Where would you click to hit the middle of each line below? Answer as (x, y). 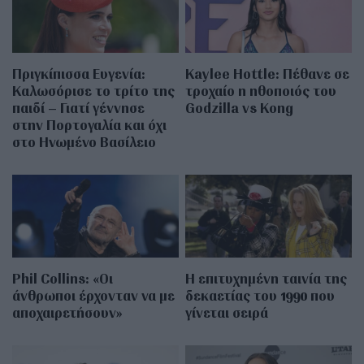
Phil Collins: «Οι (63, 279)
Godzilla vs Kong (240, 108)
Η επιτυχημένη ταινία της (266, 279)
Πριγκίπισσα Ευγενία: (79, 74)
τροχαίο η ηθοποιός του (261, 91)
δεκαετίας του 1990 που (260, 296)
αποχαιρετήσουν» (67, 313)
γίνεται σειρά (227, 313)
